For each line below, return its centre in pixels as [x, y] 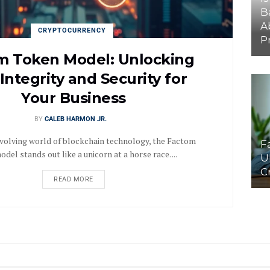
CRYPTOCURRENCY [72, 30]
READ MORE [74, 179]
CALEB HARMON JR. [75, 119]
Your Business [74, 98]
